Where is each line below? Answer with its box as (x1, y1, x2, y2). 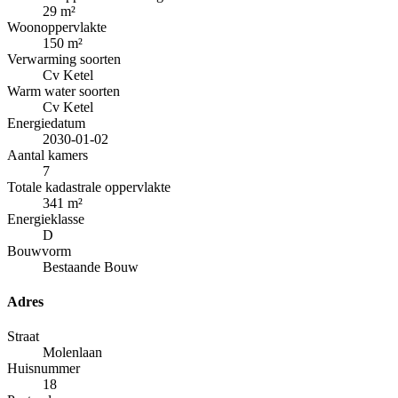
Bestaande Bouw (43, 259, 139, 275)
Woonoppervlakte (7, 19, 107, 35)
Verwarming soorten (7, 51, 121, 67)
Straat (7, 329, 39, 345)
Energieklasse (7, 211, 84, 227)
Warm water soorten (7, 83, 120, 99)
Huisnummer (7, 361, 80, 377)
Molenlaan (43, 345, 102, 361)
